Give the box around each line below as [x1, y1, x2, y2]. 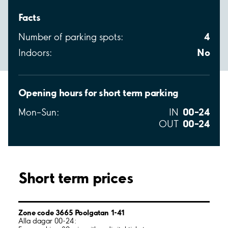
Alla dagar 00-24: [18, 216, 76, 226]
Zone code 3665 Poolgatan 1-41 [18, 208, 125, 218]
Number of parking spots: [18, 31, 123, 43]
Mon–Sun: [18, 106, 59, 119]
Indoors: [18, 47, 52, 59]
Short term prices [18, 168, 133, 187]
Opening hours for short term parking [18, 87, 179, 99]
